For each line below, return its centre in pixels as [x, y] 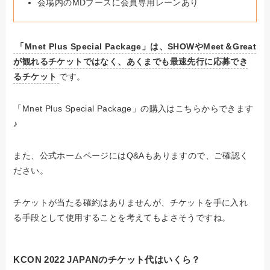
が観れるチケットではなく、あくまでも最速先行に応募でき [131, 62]
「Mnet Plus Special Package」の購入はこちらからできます [133, 109]
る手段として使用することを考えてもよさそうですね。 [122, 218]
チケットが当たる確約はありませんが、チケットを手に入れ [131, 203]
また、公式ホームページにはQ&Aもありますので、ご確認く [131, 156]
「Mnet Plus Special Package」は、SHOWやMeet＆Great [136, 47]
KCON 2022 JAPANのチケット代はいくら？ [107, 260]
